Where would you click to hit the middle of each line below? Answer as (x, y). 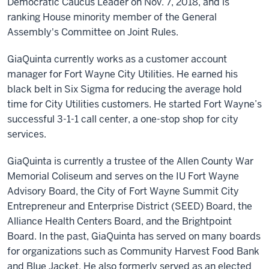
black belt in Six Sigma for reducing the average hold (125, 89)
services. (27, 134)
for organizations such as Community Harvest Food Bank (133, 251)
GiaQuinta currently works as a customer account (117, 59)
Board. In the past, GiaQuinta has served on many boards (134, 236)
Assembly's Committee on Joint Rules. (93, 32)
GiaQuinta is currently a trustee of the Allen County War (130, 161)
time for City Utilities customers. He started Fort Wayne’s (134, 104)
